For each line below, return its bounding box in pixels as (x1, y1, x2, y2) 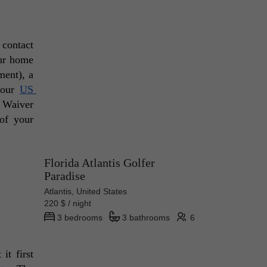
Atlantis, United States (44, 187, 127, 197)
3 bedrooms (57, 213, 103, 223)
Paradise (44, 169, 85, 183)
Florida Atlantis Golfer (44, 156, 155, 170)
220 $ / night (44, 198, 101, 209)
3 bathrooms (122, 213, 170, 223)
